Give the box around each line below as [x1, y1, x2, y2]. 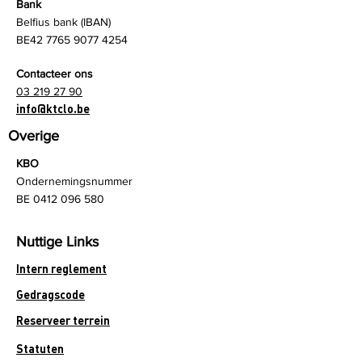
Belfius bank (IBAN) [16, 15, 111, 28]
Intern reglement [16, 262, 107, 276]
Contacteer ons [16, 67, 93, 80]
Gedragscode [16, 288, 85, 301]
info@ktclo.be [16, 102, 90, 116]
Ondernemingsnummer [16, 175, 133, 187]
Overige [8, 128, 59, 144]
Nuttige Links [16, 234, 99, 250]
